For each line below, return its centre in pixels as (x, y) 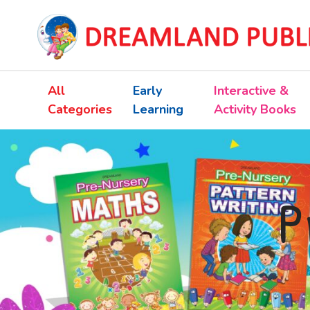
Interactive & (251, 91)
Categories (80, 109)
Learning (158, 109)
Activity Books (255, 109)
